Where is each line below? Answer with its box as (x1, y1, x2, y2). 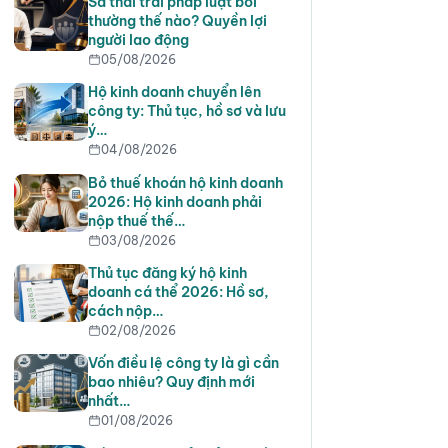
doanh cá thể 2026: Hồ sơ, (87, 282, 269, 301)
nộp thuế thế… (87, 211, 185, 230)
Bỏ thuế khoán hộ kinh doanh (87, 173, 283, 192)
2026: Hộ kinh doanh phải (87, 192, 262, 211)
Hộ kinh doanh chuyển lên (87, 83, 261, 102)
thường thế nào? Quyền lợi (87, 11, 267, 30)
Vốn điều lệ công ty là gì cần (87, 354, 279, 373)
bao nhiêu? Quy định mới (87, 373, 255, 392)
